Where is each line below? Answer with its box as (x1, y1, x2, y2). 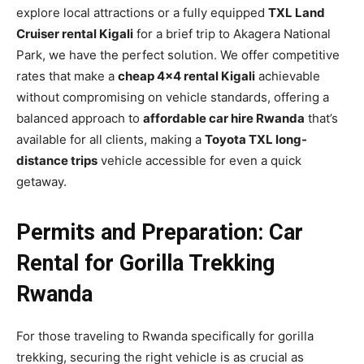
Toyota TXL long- (205, 131, 307, 147)
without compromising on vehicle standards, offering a (16, 89, 329, 105)
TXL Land (268, 4, 325, 20)
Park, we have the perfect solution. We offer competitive (16, 46, 340, 63)
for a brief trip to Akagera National (133, 25, 331, 41)
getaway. (16, 173, 67, 189)
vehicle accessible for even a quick (97, 152, 301, 168)
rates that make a (16, 67, 118, 84)
